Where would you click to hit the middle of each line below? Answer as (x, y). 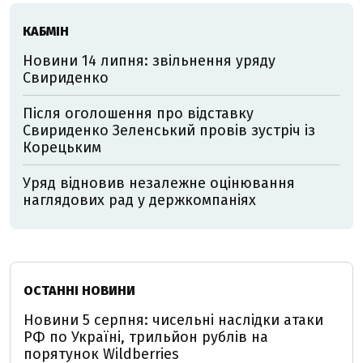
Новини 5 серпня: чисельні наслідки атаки (173, 320)
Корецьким (62, 147)
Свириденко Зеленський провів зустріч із (169, 130)
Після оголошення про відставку (138, 113)
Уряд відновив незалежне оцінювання (159, 183)
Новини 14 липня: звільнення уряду (149, 61)
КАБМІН (46, 31)
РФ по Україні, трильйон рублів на (146, 337)
